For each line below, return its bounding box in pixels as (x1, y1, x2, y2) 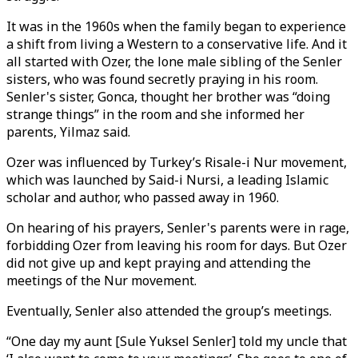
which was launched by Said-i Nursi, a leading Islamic (6, 171, 328, 189)
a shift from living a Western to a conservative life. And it (6, 35, 347, 53)
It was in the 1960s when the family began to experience (6, 18, 346, 35)
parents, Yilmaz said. (6, 123, 130, 141)
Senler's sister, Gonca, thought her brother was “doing (6, 88, 330, 105)
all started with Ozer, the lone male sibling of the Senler (6, 53, 342, 70)
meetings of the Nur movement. (6, 272, 197, 289)
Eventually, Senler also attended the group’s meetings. (6, 302, 332, 320)
